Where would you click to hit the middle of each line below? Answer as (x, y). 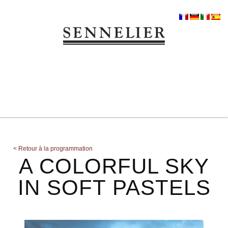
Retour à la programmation (55, 149)
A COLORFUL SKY (114, 166)
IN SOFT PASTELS (114, 188)
